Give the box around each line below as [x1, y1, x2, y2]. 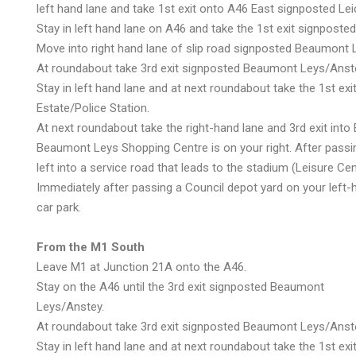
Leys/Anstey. [37, 300, 104, 314]
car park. [37, 200, 81, 215]
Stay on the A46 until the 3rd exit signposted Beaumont [37, 280, 324, 294]
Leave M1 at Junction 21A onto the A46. [37, 260, 246, 274]
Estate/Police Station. [37, 101, 149, 115]
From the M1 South [37, 240, 145, 254]
